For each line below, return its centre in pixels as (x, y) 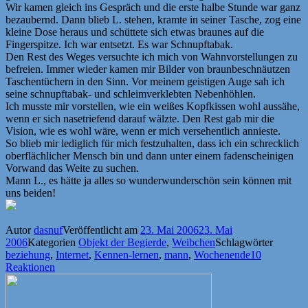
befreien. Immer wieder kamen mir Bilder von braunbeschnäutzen (148, 69)
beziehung (28, 254)
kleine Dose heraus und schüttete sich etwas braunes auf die (135, 32)
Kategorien (53, 242)
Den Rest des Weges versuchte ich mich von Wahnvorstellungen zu (152, 56)
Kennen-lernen (126, 254)
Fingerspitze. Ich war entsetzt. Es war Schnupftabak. (119, 44)
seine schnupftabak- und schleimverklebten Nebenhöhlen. (131, 93)
